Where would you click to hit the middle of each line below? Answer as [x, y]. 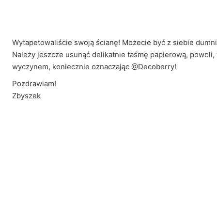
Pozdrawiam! [34, 84]
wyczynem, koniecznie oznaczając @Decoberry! [94, 67]
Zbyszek [26, 96]
